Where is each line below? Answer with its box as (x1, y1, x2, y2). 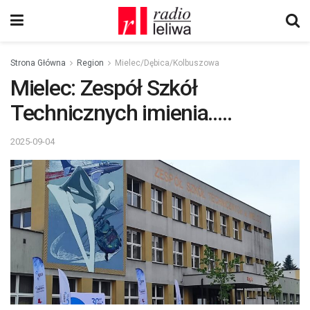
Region (77, 58, 104, 68)
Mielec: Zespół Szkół (10, 75, 197, 101)
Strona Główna (10, 58, 66, 68)
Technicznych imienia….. (10, 100, 232, 126)
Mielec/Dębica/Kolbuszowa (115, 58, 219, 68)
